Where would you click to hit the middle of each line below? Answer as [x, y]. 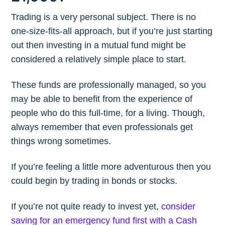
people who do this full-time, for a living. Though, [108, 113]
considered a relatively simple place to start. [99, 59]
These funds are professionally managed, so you [109, 85]
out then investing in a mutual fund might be [99, 45]
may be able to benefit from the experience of [102, 99]
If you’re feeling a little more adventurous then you [111, 166]
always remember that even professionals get [102, 127]
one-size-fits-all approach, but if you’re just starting [112, 31]
